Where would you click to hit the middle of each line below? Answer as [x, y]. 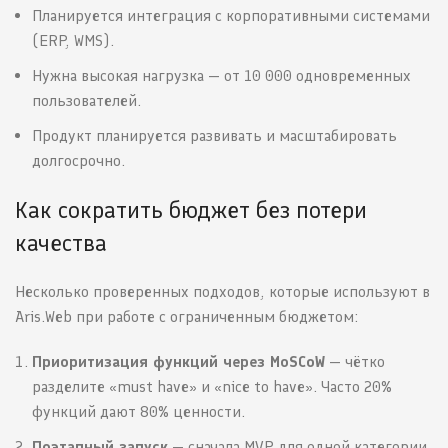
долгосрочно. [78, 161]
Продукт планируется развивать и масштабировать [214, 136]
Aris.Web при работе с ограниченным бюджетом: [186, 317]
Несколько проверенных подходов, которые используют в [222, 292]
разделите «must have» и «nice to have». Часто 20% [212, 387]
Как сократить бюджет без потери [191, 210]
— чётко [355, 362]
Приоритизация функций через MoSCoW [178, 362]
